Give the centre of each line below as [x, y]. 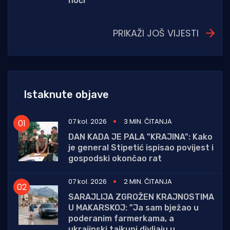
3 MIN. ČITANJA [148, 122]
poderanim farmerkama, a [121, 219]
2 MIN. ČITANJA [148, 182]
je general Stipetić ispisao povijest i [141, 148]
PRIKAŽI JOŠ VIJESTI [156, 33]
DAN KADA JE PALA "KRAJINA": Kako [140, 137]
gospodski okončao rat [115, 159]
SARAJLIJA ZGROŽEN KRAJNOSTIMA [141, 197]
